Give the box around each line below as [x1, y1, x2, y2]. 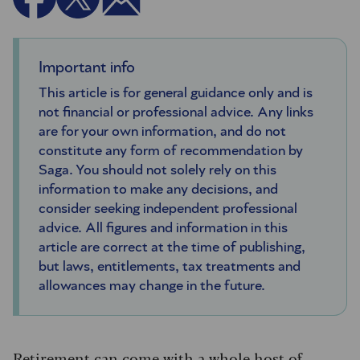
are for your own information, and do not [39, 124, 286, 139]
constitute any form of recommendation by [39, 143, 303, 158]
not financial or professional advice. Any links [39, 104, 313, 120]
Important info [39, 59, 135, 76]
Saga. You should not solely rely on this [39, 162, 276, 178]
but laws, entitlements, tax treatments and [39, 259, 301, 274]
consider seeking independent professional [39, 201, 297, 216]
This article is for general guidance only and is [39, 85, 313, 100]
